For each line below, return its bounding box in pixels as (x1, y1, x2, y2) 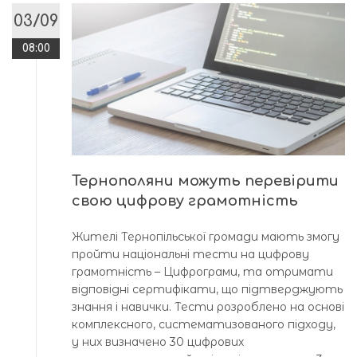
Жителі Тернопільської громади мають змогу (72, 229, 339, 245)
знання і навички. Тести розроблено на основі (72, 300, 344, 315)
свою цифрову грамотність (72, 193, 298, 210)
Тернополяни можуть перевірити (72, 173, 339, 190)
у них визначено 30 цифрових (72, 335, 244, 350)
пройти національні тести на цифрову (72, 247, 309, 262)
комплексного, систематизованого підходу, (72, 317, 335, 332)
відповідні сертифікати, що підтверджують (72, 282, 343, 297)
